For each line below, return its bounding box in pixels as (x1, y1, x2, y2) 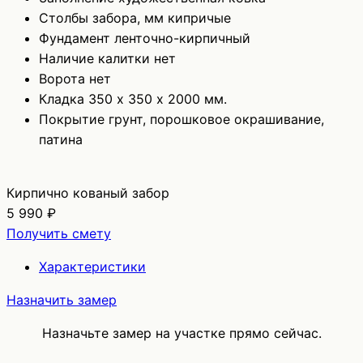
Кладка (39, 90, 84, 107)
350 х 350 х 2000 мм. (88, 90, 227, 107)
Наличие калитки (39, 49, 150, 66)
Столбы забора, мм (39, 9, 164, 26)
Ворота (39, 70, 85, 87)
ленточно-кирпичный (114, 29, 250, 46)
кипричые (168, 9, 231, 26)
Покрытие (39, 110, 105, 127)
